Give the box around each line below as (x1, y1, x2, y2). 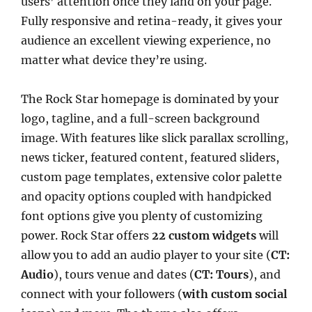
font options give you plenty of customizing (21, 208, 263, 223)
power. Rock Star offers (21, 228, 152, 242)
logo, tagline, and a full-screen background (21, 111, 260, 125)
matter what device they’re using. (21, 52, 207, 67)
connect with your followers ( (21, 286, 182, 301)
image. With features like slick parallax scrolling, (21, 130, 288, 145)
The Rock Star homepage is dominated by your (21, 91, 279, 106)
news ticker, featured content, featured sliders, (21, 150, 279, 164)
